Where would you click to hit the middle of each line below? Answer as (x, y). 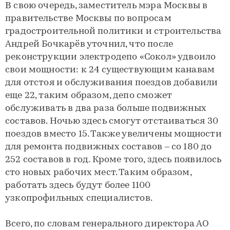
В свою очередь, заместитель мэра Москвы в (107, 6)
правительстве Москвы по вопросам (88, 19)
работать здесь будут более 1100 (78, 186)
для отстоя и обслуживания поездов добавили (112, 83)
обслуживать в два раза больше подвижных (106, 109)
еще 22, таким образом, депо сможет (89, 96)
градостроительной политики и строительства (113, 32)
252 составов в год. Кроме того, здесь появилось (113, 160)
